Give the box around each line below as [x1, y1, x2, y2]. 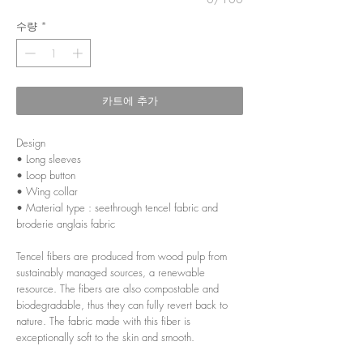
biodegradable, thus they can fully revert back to [16, 297, 228, 313]
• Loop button [16, 168, 75, 183]
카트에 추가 [101, 93, 158, 109]
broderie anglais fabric [16, 216, 115, 232]
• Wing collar [16, 184, 78, 199]
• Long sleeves [16, 152, 81, 167]
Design [16, 135, 45, 151]
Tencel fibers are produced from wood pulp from [16, 249, 227, 264]
